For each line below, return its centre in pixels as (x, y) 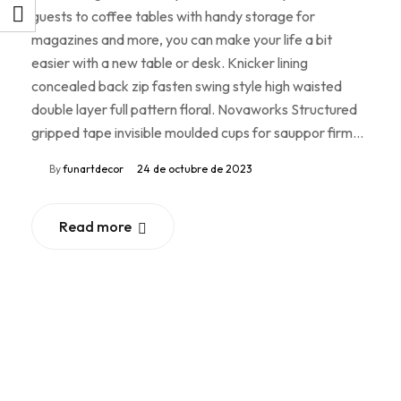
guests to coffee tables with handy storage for (173, 16)
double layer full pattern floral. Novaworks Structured (194, 109)
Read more (95, 226)
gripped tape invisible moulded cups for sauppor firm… (197, 132)
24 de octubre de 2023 (195, 168)
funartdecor (93, 168)
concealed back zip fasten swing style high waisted (187, 85)
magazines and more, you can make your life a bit (182, 39)
